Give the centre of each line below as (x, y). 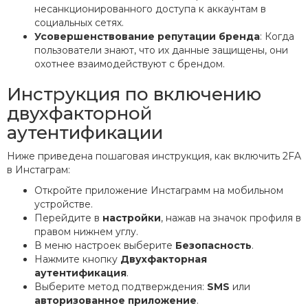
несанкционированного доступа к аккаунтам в (150, 9)
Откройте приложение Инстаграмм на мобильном (159, 191)
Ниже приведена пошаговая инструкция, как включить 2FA (154, 156)
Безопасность (213, 246)
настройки (132, 218)
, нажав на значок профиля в (231, 218)
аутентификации (85, 133)
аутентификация (80, 273)
